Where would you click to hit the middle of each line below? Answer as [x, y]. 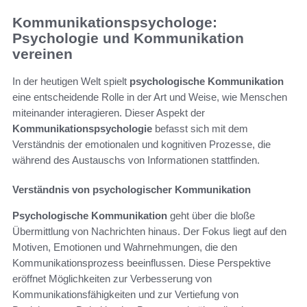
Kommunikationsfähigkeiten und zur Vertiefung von [125, 295]
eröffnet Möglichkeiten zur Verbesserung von [112, 279]
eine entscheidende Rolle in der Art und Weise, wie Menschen [150, 97]
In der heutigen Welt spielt [71, 82]
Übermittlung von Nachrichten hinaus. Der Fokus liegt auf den [149, 232]
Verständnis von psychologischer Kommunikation [132, 190]
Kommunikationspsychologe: [115, 22]
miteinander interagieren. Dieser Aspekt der [109, 113]
